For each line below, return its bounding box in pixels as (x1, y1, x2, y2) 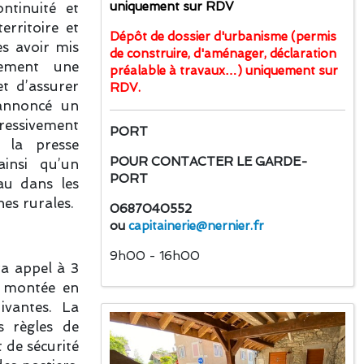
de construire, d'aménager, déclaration (110, 46, 336, 61)
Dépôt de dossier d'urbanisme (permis (110, 29, 336, 44)
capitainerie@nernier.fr (128, 219, 264, 233)
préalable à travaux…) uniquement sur (110, 63, 338, 78)
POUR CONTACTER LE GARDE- (110, 154, 308, 169)
